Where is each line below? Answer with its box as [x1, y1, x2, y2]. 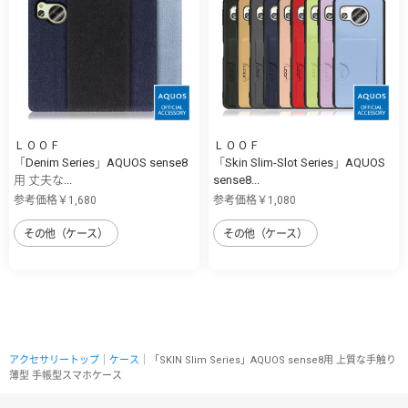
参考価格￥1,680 [14, 193, 97, 207]
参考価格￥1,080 [213, 193, 296, 207]
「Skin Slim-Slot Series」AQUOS [213, 155, 385, 169]
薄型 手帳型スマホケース [9, 369, 122, 382]
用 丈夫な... [14, 172, 72, 187]
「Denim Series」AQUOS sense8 [14, 155, 188, 169]
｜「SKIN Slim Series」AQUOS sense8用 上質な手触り [139, 353, 396, 366]
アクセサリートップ [9, 353, 99, 366]
